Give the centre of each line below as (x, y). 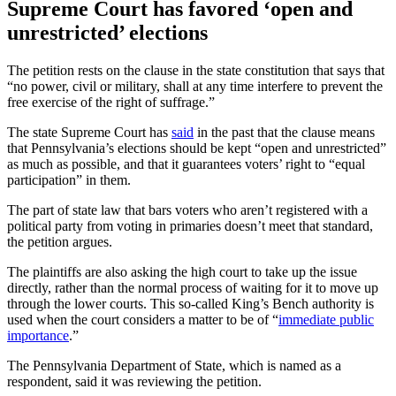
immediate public (326, 320)
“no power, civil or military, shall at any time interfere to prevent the (195, 86)
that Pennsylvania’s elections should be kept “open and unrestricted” (197, 148)
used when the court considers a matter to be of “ (143, 320)
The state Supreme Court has (89, 132)
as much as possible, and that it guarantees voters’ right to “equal (186, 164)
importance (38, 335)
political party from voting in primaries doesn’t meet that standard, (190, 226)
